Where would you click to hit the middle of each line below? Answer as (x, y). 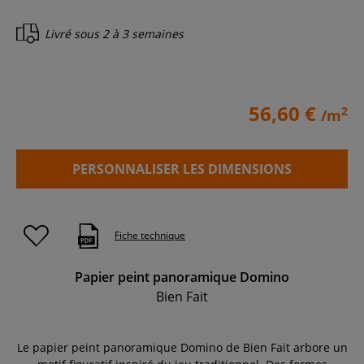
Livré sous (74, 34)
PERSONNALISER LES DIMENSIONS (182, 169)
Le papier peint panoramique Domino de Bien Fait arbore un (182, 347)
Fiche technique (150, 236)
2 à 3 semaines (143, 34)
